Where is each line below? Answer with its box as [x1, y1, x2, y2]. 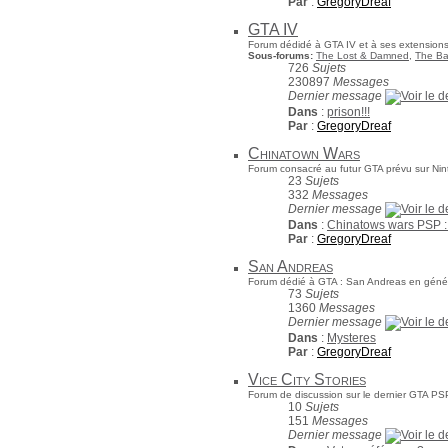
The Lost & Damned [316, 50, 409, 61]
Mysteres [327, 331, 376, 345]
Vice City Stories [248, 371, 366, 388]
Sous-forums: [248, 50, 316, 61]
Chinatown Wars [248, 145, 360, 162]
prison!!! [327, 105, 370, 119]
